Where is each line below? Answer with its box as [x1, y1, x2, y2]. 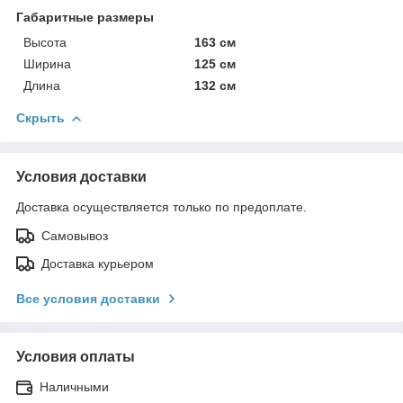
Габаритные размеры [16, 9, 154, 24]
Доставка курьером [41, 255, 154, 271]
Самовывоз [41, 228, 108, 243]
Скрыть [16, 110, 65, 125]
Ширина [23, 56, 71, 71]
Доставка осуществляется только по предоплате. [16, 199, 307, 214]
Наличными [40, 379, 109, 394]
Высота [23, 34, 67, 49]
